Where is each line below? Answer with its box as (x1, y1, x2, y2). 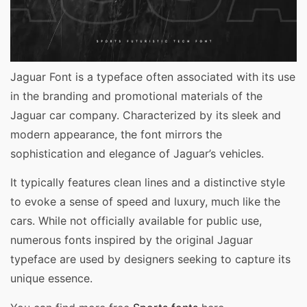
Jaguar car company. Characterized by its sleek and (10, 108, 281, 123)
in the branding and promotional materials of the (10, 89, 262, 103)
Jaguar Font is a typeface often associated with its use (10, 70, 295, 84)
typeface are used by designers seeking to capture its (10, 252, 291, 267)
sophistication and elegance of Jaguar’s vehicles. (10, 147, 264, 161)
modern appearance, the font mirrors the (10, 127, 222, 142)
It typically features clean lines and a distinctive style (10, 175, 285, 190)
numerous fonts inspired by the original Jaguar (10, 233, 253, 247)
